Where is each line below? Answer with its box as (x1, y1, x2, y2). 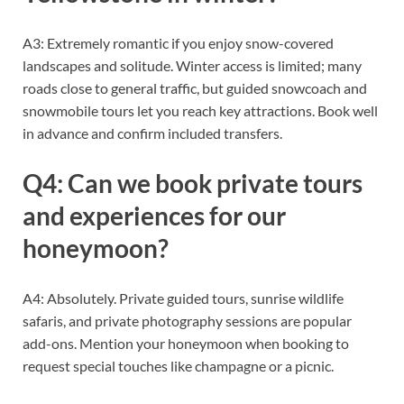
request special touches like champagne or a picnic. (23, 357, 334, 375)
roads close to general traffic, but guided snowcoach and (23, 79, 367, 97)
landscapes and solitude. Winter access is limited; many (23, 57, 362, 75)
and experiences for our (23, 200, 286, 232)
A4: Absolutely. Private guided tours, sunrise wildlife (23, 289, 344, 308)
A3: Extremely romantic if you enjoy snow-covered (23, 34, 334, 52)
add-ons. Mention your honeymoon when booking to (23, 335, 349, 353)
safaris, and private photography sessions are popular (23, 312, 352, 330)
